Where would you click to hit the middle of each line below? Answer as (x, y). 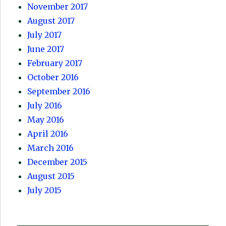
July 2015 (45, 190)
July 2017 (45, 35)
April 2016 (48, 134)
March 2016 (51, 148)
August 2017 (51, 21)
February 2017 (55, 63)
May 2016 (46, 120)
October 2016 (53, 77)
